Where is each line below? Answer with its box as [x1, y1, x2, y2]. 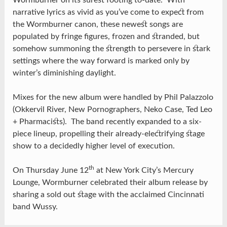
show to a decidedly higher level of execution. [12, 142, 175, 150]
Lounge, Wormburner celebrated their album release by [12, 178, 208, 187]
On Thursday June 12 [12, 166, 89, 175]
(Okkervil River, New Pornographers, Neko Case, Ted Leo [12, 105, 212, 114]
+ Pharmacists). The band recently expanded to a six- [12, 118, 202, 126]
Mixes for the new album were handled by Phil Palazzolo [12, 93, 213, 102]
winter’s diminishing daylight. [12, 69, 116, 78]
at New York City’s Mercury [94, 166, 194, 175]
